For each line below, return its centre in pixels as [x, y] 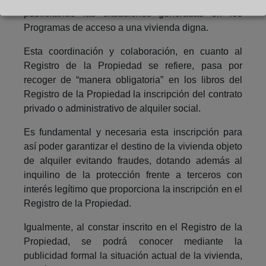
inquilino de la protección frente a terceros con [133, 175]
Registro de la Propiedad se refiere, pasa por [133, 65]
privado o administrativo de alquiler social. [112, 108]
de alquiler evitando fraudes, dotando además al [133, 160]
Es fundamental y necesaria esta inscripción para [133, 132]
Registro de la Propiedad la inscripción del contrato [133, 94]
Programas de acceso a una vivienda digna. [116, 27]
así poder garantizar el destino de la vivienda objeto [133, 146]
